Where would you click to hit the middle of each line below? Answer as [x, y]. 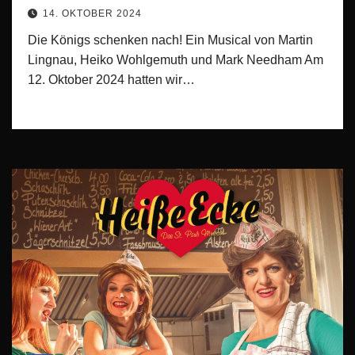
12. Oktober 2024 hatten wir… [111, 79]
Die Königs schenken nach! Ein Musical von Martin [170, 40]
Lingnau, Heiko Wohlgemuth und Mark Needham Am [176, 59]
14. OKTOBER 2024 [92, 13]
